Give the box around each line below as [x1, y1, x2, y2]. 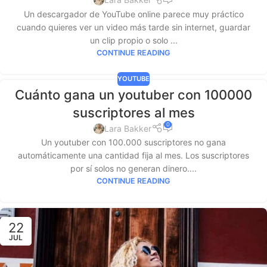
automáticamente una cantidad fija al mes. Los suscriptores [18, 150, 249, 161]
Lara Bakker [104, 123, 152, 133]
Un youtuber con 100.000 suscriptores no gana [41, 137, 226, 148]
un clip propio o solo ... [89, 35, 178, 45]
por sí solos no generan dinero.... [70, 163, 197, 174]
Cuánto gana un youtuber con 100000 [15, 86, 252, 103]
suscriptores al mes [72, 104, 195, 120]
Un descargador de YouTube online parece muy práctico [23, 8, 244, 19]
